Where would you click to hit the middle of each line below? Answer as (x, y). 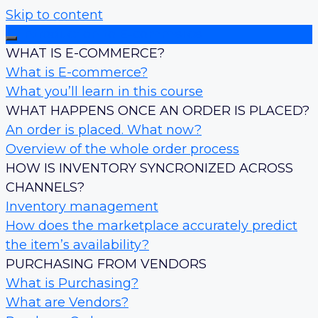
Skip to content (54, 15)
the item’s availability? (77, 245)
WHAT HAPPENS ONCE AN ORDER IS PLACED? (158, 111)
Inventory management (82, 207)
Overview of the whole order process (122, 149)
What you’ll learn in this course (104, 92)
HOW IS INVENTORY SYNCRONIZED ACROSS (149, 168)
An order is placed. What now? (104, 130)
